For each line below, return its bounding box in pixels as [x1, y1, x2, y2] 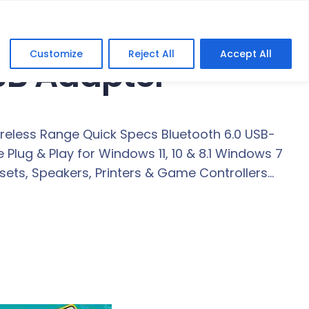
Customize [30, 46, 83, 61]
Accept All [220, 46, 272, 61]
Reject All [128, 46, 175, 61]
